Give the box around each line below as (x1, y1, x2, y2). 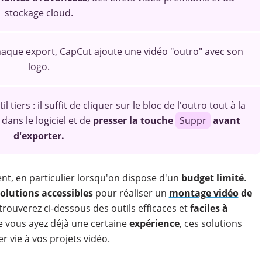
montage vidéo (168, 187, 239, 199)
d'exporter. (13, 129, 64, 142)
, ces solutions (179, 217, 242, 230)
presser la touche (92, 114, 175, 127)
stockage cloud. (5, 6, 73, 19)
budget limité (181, 171, 244, 184)
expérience (129, 217, 180, 230)
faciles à (187, 202, 228, 215)
